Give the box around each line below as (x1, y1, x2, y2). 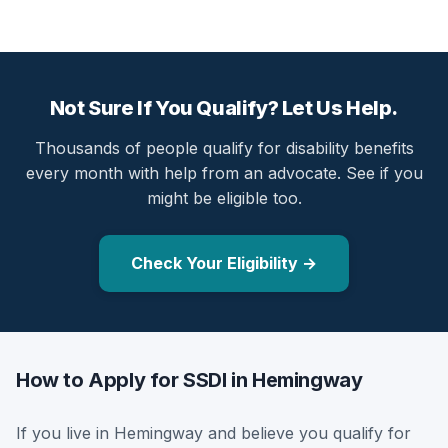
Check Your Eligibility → (131, 252, 317, 273)
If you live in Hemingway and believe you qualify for (16, 422, 411, 443)
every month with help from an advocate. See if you (25, 162, 423, 183)
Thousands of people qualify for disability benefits (34, 137, 414, 158)
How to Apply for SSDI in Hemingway (16, 367, 363, 392)
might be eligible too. (146, 187, 302, 208)
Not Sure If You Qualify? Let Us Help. (49, 95, 399, 120)
